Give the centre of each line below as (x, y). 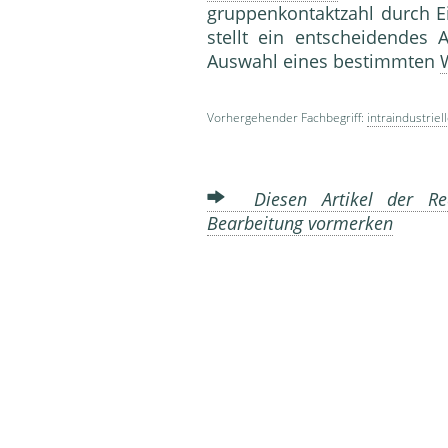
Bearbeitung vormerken (300, 223)
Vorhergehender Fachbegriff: (287, 118)
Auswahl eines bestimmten (323, 61)
